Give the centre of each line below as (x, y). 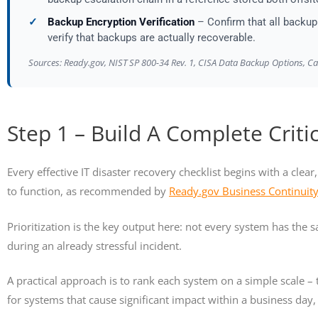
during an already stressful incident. (94, 245)
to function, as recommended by (88, 191)
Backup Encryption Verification (121, 22)
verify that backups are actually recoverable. (151, 38)
